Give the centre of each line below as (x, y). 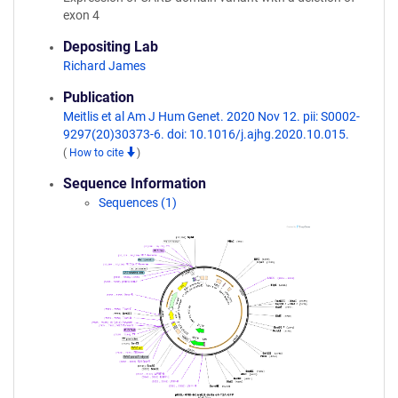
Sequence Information (135, 183)
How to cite (98, 153)
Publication (99, 97)
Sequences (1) (138, 203)
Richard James (104, 66)
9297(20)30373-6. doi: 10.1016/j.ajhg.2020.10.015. (206, 134)
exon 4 (81, 15)
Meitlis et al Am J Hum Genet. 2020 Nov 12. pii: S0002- (211, 116)
